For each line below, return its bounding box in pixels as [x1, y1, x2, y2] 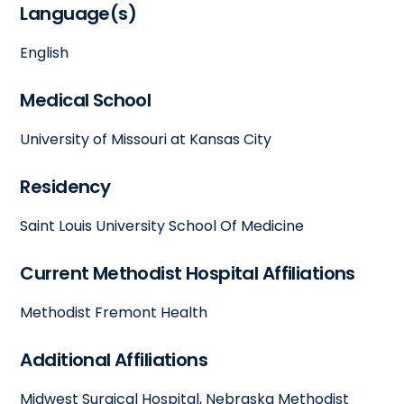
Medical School [20, 87, 151, 113]
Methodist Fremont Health [20, 301, 208, 323]
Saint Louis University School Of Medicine [20, 215, 305, 236]
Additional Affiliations [20, 346, 208, 372]
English [20, 41, 69, 63]
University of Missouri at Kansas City [20, 128, 272, 150]
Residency [20, 173, 111, 199]
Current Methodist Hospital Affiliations [20, 260, 355, 286]
